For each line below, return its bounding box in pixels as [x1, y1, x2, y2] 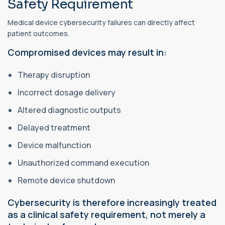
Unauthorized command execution [18, 157, 151, 169]
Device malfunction [18, 140, 92, 151]
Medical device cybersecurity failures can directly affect [8, 18, 195, 28]
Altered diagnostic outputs [18, 104, 123, 116]
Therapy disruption [18, 69, 91, 81]
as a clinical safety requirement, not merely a [8, 208, 205, 221]
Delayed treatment [18, 122, 92, 134]
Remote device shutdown [18, 175, 117, 186]
